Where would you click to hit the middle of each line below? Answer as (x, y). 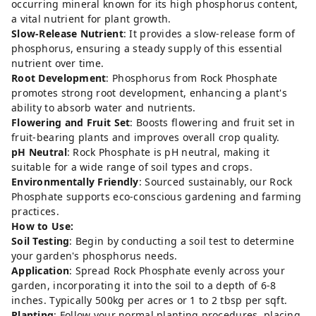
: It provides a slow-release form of (209, 33)
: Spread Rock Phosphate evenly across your (177, 270)
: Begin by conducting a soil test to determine (182, 241)
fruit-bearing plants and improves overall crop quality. (146, 137)
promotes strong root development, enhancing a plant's (149, 92)
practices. (35, 211)
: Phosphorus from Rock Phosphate (192, 78)
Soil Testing (41, 241)
